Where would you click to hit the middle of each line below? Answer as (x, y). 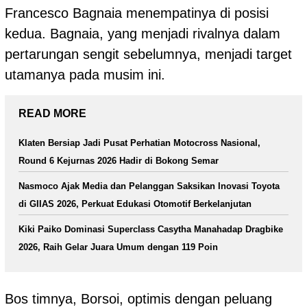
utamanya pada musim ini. (85, 74)
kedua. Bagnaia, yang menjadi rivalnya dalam (143, 33)
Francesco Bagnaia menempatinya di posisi (137, 13)
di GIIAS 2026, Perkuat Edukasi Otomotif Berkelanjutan (135, 204)
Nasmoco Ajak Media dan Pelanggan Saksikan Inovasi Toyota (149, 186)
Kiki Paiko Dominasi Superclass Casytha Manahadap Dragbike (151, 229)
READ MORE (52, 113)
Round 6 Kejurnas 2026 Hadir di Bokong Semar (119, 160)
